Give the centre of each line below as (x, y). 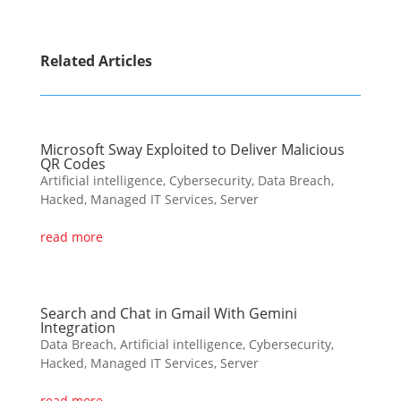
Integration (77, 328)
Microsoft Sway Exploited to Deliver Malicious (192, 149)
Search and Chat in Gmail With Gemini (168, 313)
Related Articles (96, 61)
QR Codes (73, 164)
